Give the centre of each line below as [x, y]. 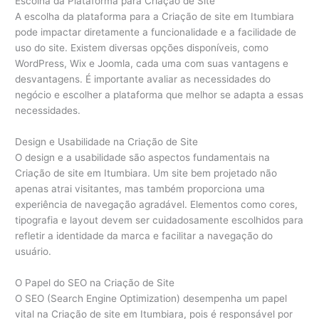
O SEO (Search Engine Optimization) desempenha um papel [151, 298]
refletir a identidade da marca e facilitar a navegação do [144, 236]
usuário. [33, 252]
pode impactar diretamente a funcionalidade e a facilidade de [156, 32]
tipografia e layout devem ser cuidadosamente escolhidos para [159, 220]
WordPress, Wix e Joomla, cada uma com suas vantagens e [152, 64]
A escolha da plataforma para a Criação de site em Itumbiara [155, 17]
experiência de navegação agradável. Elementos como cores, [157, 205]
